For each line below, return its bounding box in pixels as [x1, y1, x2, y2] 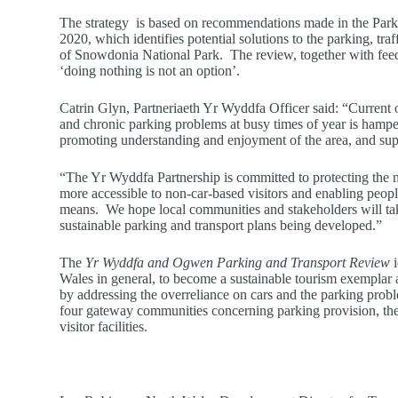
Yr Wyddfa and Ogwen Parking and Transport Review [85, 254, 391, 270]
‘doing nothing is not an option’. [60, 62, 241, 78]
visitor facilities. [60, 318, 148, 334]
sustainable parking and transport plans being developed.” [60, 217, 383, 233]
